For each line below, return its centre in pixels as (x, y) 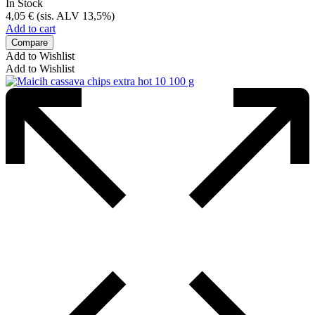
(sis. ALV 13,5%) (74, 15)
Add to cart (31, 28)
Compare (30, 42)
